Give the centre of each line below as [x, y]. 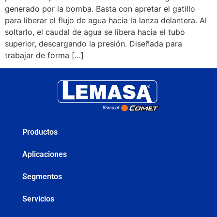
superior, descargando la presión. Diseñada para [93, 44]
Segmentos [42, 177]
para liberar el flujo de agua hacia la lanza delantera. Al [106, 21]
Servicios [38, 199]
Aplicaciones [44, 155]
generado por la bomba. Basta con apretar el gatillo [100, 9]
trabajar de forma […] [44, 55]
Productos [40, 132]
